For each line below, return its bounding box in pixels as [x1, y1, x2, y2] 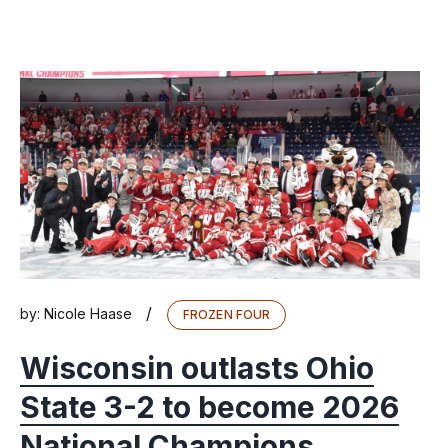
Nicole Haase [44, 305, 132, 323]
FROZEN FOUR [183, 307, 271, 323]
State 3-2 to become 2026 [20, 389, 399, 426]
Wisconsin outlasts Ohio [20, 350, 374, 387]
